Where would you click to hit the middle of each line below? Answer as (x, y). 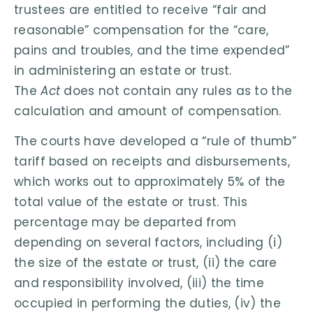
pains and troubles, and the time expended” (152, 50)
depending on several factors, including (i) (148, 243)
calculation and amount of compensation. (148, 111)
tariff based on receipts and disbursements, (152, 162)
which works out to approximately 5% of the (150, 182)
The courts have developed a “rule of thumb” (155, 141)
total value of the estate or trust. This (131, 202)
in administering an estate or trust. (123, 70)
